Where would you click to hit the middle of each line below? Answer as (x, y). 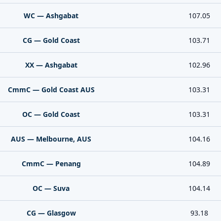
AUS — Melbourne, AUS (51, 139)
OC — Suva (51, 188)
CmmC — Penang (51, 164)
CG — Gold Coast (51, 40)
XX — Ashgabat (51, 65)
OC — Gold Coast (51, 114)
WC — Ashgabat (51, 16)
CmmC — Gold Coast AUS (51, 90)
